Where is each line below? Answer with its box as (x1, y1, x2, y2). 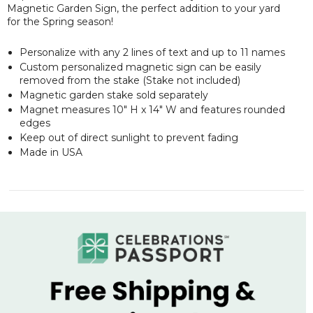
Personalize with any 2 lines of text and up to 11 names (20, 45, 285, 59)
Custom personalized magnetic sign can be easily (20, 60, 261, 73)
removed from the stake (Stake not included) (20, 73, 240, 87)
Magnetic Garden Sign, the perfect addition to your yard (7, 1, 280, 15)
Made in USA (20, 145, 82, 159)
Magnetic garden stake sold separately (20, 88, 208, 101)
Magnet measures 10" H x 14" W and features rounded (20, 103, 285, 116)
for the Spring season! (7, 15, 113, 28)
